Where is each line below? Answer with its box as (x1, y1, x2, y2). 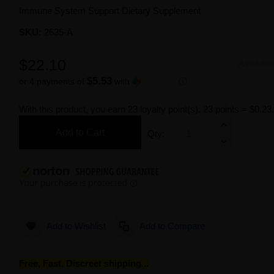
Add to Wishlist (46, 221, 106, 231)
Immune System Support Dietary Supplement (19, 6, 201, 16)
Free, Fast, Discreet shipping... (19, 258, 149, 268)
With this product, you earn (19, 104, 128, 114)
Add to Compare (139, 221, 206, 231)
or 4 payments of (19, 76, 87, 86)
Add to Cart (56, 127, 105, 138)
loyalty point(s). (138, 104, 204, 114)
